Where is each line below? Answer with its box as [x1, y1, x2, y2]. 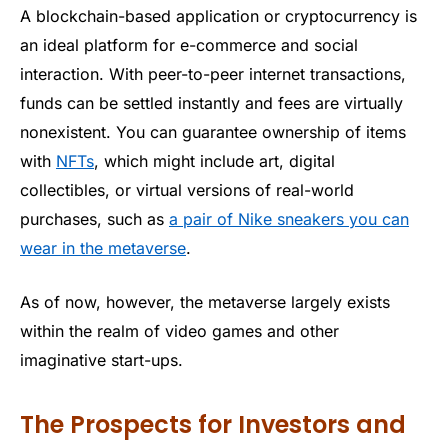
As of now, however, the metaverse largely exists [20, 291, 390, 312]
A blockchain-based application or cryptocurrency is [20, 6, 417, 27]
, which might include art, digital [94, 151, 335, 172]
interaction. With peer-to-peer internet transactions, [20, 64, 406, 85]
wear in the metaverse [20, 238, 186, 259]
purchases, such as [20, 209, 169, 230]
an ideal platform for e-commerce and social [20, 35, 358, 56]
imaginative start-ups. [20, 349, 183, 370]
